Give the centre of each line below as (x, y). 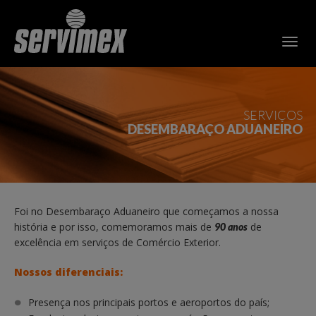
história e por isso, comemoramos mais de (114, 227)
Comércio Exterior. (180, 242)
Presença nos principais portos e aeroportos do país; (149, 302)
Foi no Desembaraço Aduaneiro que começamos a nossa (146, 211)
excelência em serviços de (75, 242)
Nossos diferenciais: (68, 272)
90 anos (231, 227)
